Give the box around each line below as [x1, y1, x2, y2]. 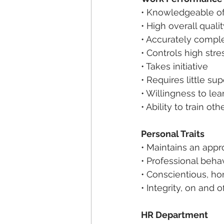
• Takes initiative [141, 61, 208, 71]
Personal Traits [141, 128, 204, 139]
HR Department [141, 209, 208, 220]
